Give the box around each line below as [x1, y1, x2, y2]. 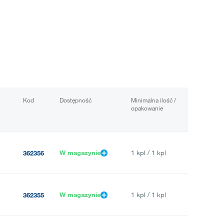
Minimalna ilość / [131, 96, 176, 104]
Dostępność [59, 96, 91, 104]
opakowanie [131, 104, 163, 112]
